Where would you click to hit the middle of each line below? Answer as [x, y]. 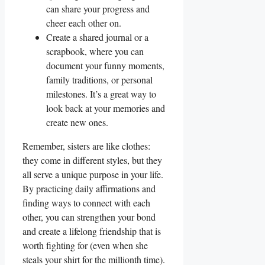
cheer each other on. [84, 23]
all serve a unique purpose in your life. [93, 174]
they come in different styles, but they [92, 160]
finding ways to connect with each [86, 203]
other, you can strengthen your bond [89, 217]
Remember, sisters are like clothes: [86, 146]
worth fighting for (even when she [85, 245]
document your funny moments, [105, 66]
